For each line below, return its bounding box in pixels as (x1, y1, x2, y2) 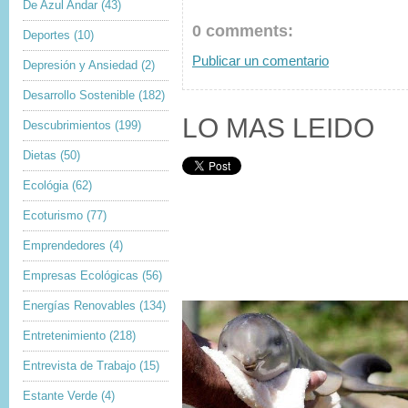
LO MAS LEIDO (182, 112, 374, 143)
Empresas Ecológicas (23, 269, 138, 282)
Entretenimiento (23, 329, 106, 342)
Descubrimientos (23, 118, 111, 132)
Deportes (23, 28, 70, 42)
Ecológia (23, 178, 68, 192)
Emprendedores (23, 239, 106, 252)
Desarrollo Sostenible (23, 88, 135, 102)
